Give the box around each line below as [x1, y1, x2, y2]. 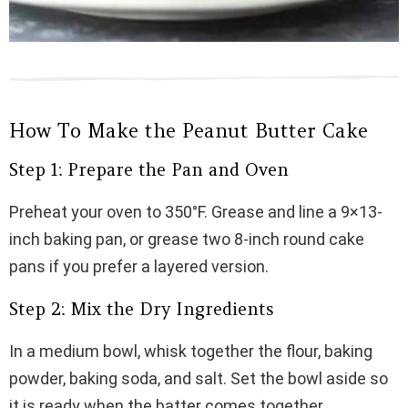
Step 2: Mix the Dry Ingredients [9, 298, 274, 321]
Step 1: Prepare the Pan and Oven [9, 158, 289, 181]
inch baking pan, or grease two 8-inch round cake [9, 229, 364, 250]
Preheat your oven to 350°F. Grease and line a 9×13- [9, 202, 382, 222]
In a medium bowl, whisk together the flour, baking [9, 342, 372, 362]
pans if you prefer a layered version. [9, 257, 269, 277]
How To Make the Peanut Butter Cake [9, 118, 368, 144]
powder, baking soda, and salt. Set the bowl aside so [9, 369, 388, 389]
